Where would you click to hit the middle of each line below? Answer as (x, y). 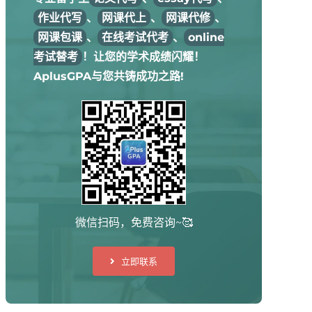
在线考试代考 (135, 37)
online (206, 37)
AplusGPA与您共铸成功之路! (108, 76)
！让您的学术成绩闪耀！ (143, 57)
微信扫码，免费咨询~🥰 (134, 223)
